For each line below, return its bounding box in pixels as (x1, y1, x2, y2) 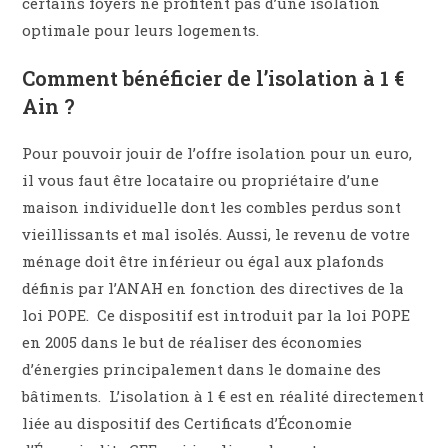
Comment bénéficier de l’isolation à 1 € (22, 65, 405, 92)
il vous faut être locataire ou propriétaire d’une (22, 170, 380, 191)
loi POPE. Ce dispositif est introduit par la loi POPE (22, 305, 411, 326)
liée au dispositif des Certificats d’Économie (22, 413, 353, 434)
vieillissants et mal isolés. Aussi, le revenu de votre (22, 224, 411, 245)
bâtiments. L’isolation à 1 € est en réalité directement (22, 386, 425, 407)
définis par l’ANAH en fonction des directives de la (22, 278, 405, 299)
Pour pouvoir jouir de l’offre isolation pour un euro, (22, 143, 413, 164)
